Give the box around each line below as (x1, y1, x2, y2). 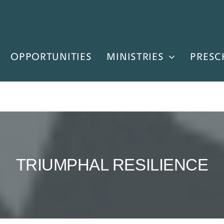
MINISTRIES (106, 50, 164, 62)
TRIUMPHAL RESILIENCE (15, 155, 208, 174)
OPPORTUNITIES (10, 50, 92, 62)
